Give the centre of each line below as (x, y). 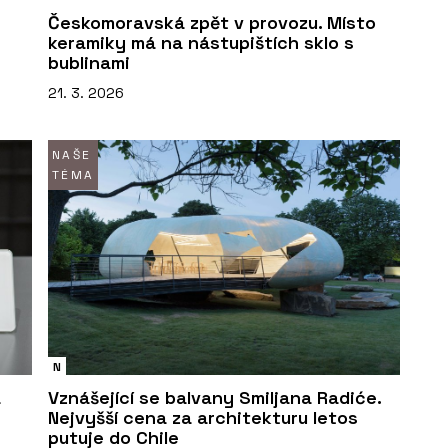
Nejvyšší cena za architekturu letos (203, 418)
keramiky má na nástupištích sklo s (201, 42)
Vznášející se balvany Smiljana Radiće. (214, 398)
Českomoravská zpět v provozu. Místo (212, 22)
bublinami (89, 62)
